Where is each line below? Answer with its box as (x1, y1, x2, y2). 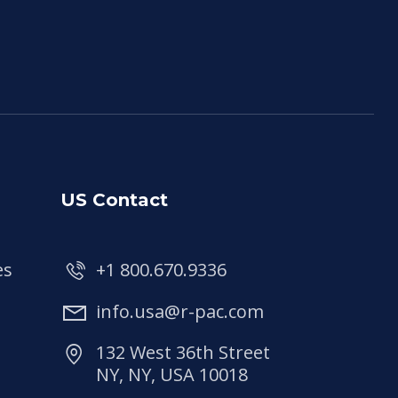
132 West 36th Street (96, 340, 271, 365)
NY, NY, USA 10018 (96, 362, 249, 387)
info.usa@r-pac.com (96, 298, 265, 323)
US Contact (60, 188, 169, 211)
